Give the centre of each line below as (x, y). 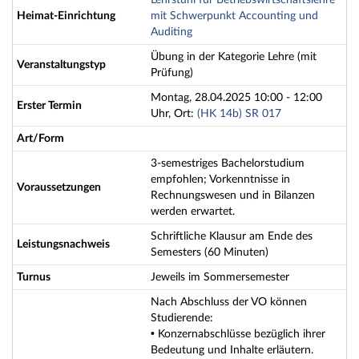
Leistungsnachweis (63, 244)
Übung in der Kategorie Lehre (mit (234, 57)
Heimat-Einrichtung (66, 16)
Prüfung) (172, 73)
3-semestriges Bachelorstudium (228, 163)
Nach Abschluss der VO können (229, 302)
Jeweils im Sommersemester (220, 277)
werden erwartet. (193, 212)
